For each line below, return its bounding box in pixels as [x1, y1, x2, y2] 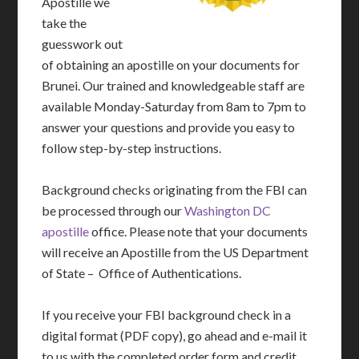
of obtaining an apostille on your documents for [42, 57, 301, 72]
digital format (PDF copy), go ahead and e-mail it [42, 328, 308, 343]
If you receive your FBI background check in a [42, 307, 292, 322]
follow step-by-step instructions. [42, 140, 222, 155]
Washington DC [184, 203, 272, 218]
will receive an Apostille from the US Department [42, 244, 309, 260]
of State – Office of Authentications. [42, 265, 242, 280]
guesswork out [42, 36, 123, 51]
